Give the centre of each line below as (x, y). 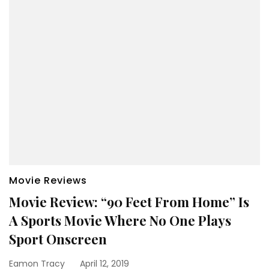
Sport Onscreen (58, 239)
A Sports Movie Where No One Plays (120, 220)
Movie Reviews (48, 180)
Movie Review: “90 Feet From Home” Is (129, 201)
